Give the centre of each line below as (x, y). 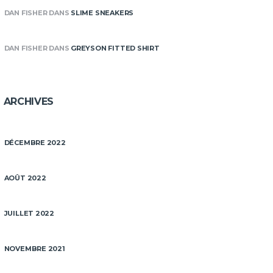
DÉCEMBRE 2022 (35, 143)
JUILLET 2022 (29, 213)
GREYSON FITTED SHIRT (115, 48)
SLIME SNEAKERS (102, 13)
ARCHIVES (29, 101)
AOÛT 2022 (25, 178)
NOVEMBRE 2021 (34, 249)
